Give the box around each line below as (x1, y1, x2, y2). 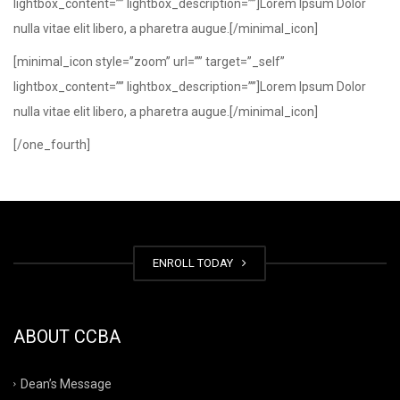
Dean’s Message (21, 376, 112, 391)
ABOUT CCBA (13, 326, 121, 347)
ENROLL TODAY (153, 256, 238, 270)
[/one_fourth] (13, 137, 90, 152)
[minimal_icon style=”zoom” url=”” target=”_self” (13, 54, 285, 69)
